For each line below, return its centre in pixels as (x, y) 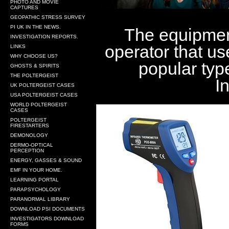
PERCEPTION (27, 151)
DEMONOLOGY (29, 135)
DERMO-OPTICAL (32, 145)
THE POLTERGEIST (34, 75)
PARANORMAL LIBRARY (40, 199)
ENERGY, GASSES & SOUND (46, 160)
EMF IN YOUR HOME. (36, 170)
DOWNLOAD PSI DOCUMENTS (48, 209)
